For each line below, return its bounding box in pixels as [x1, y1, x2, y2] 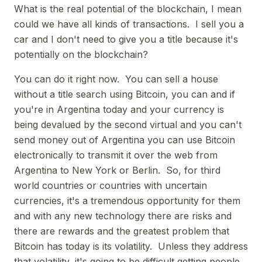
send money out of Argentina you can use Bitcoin [14, 133, 235, 146]
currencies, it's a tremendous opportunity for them [14, 194, 240, 206]
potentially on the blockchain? [14, 48, 148, 60]
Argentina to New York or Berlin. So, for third [14, 164, 220, 176]
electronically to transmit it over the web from [14, 149, 218, 161]
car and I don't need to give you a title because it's [14, 33, 238, 45]
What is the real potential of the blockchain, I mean [14, 2, 242, 15]
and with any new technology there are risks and [14, 209, 232, 222]
